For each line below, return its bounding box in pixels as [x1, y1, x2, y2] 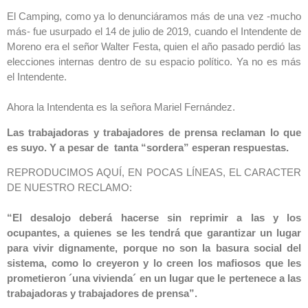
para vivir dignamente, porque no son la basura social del [7, 242, 301, 254]
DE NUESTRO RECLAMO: [7, 181, 135, 194]
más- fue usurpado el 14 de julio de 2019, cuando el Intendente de [7, 25, 301, 38]
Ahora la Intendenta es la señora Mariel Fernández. [7, 101, 235, 113]
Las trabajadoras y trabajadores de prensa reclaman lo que [7, 126, 301, 138]
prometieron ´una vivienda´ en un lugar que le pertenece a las [7, 272, 301, 285]
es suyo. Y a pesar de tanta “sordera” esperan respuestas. [7, 141, 294, 153]
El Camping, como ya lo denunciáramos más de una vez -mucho [7, 10, 301, 23]
